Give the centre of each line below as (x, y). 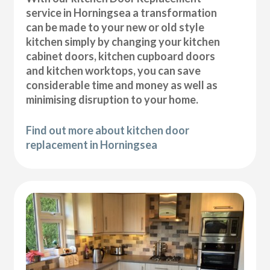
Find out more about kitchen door (108, 130)
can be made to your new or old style (115, 27)
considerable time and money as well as (122, 85)
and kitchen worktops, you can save (114, 71)
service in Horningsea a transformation (122, 13)
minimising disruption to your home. (112, 100)
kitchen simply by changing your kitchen (123, 42)
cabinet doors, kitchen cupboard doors (121, 56)
